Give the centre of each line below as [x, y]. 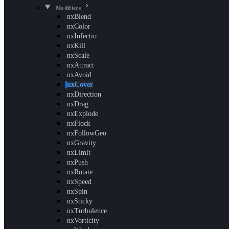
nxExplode [83, 114]
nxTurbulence [87, 211]
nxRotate [80, 172]
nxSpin [77, 191]
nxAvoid [79, 75]
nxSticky [80, 201]
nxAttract [81, 65]
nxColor [79, 26]
